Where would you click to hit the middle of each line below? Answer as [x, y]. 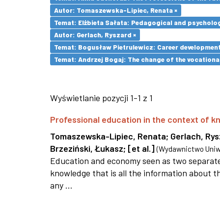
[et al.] [141, 148]
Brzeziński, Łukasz [87, 148]
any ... [61, 185]
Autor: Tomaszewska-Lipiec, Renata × [116, 10]
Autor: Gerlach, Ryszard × [95, 35]
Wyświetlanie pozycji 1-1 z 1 [101, 98]
